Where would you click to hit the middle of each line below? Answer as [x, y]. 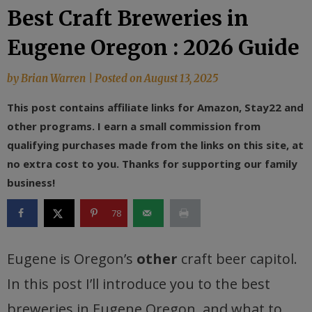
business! [31, 182]
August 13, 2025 [181, 78]
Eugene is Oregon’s [72, 259]
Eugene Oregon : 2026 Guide [153, 47]
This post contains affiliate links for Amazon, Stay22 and [155, 107]
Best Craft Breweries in [128, 18]
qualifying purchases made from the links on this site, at [155, 145]
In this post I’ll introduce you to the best [139, 284]
